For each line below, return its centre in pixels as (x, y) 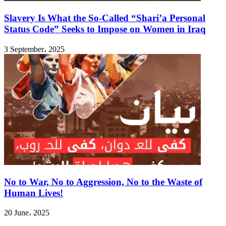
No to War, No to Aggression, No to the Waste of (103, 182)
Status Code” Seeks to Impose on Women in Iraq (105, 29)
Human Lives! (34, 193)
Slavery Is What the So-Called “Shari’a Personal (105, 18)
